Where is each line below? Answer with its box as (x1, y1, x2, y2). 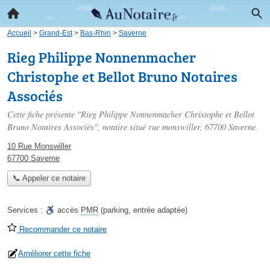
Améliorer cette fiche (18, 249, 90, 259)
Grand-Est (39, 29, 72, 37)
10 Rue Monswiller (7, 142, 71, 151)
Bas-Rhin (80, 29, 111, 37)
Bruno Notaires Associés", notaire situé (7, 121, 148, 133)
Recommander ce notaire (17, 225, 107, 234)
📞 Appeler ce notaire (12, 174, 86, 183)
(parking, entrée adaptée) (98, 206, 187, 215)
